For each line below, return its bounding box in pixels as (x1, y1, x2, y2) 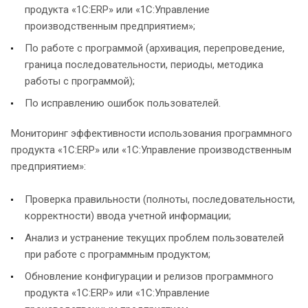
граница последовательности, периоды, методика (25, 58, 263, 71)
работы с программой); (25, 74, 135, 87)
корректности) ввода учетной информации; (25, 209, 231, 222)
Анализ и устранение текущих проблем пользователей (25, 231, 284, 244)
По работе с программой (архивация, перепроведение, (25, 41, 285, 54)
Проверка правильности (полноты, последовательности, (25, 192, 295, 206)
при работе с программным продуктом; (25, 247, 210, 261)
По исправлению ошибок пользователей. (25, 96, 221, 109)
